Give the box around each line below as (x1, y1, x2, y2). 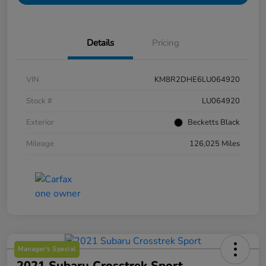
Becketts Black (188, 117, 240, 128)
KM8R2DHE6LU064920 (154, 74, 240, 85)
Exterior (26, 117, 54, 128)
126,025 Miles (189, 138, 240, 150)
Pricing (152, 37, 179, 49)
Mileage (26, 138, 54, 150)
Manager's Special (18, 245, 76, 254)
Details (87, 37, 114, 49)
